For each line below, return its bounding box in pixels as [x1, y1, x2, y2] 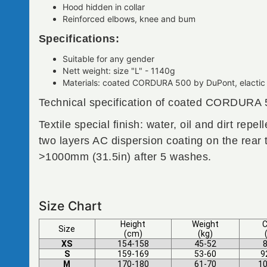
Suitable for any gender [62, 54, 154, 64]
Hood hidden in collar [62, 2, 145, 12]
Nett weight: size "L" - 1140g [62, 66, 175, 76]
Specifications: [38, 33, 120, 45]
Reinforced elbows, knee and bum [62, 14, 195, 24]
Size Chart [38, 198, 102, 213]
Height [120, 219, 146, 229]
